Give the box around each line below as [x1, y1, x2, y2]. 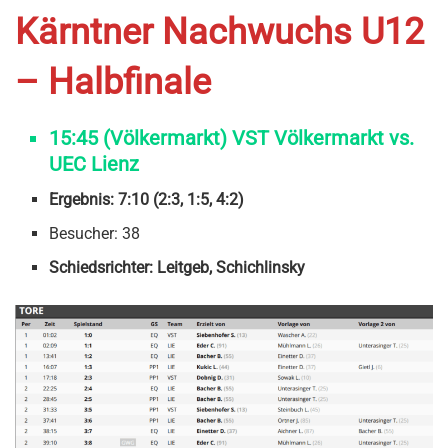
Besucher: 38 [49, 223, 141, 243]
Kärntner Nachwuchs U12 [15, 10, 424, 53]
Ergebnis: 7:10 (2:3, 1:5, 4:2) [49, 189, 245, 209]
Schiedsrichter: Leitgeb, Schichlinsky [49, 257, 306, 277]
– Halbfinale [15, 60, 211, 103]
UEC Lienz [49, 151, 140, 176]
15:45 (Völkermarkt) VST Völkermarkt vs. [49, 125, 415, 150]
